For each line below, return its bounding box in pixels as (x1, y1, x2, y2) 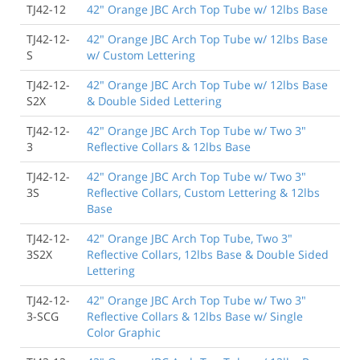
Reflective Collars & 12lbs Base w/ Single (87, 308, 303, 324)
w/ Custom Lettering (87, 47, 195, 63)
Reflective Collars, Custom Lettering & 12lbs (87, 184, 320, 200)
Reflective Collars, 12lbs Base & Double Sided (87, 246, 329, 262)
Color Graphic (87, 324, 161, 340)
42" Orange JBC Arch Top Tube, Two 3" (87, 230, 292, 246)
